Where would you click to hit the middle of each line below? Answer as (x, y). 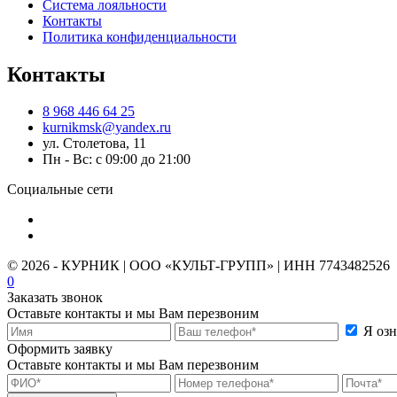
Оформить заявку (60, 349)
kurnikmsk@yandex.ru (107, 128)
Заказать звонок (55, 298)
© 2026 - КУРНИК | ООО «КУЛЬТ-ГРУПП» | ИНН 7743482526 (198, 266)
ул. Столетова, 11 (94, 144)
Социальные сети (60, 190)
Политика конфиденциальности (140, 36)
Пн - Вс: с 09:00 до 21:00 (117, 160)
